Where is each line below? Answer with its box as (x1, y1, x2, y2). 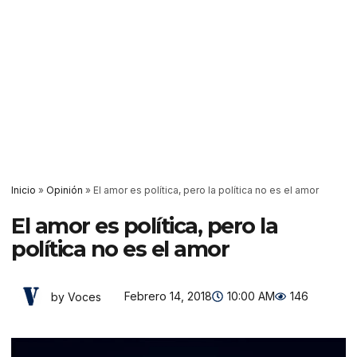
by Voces (51, 289, 101, 304)
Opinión (46, 184, 83, 196)
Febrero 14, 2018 (124, 289, 212, 303)
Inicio (11, 184, 36, 196)
